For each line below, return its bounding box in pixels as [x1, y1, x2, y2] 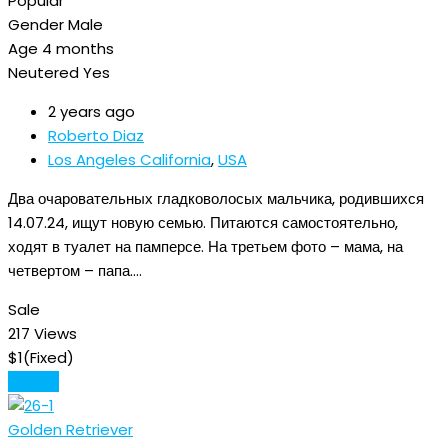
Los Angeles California [48, 148, 211, 170]
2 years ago [48, 100, 135, 122]
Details [8, 370, 59, 392]
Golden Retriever [8, 418, 133, 440]
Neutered [8, 61, 79, 83]
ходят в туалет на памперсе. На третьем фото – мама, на [8, 235, 403, 257]
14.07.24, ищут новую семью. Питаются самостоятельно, [8, 211, 398, 233]
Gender [8, 13, 64, 35]
